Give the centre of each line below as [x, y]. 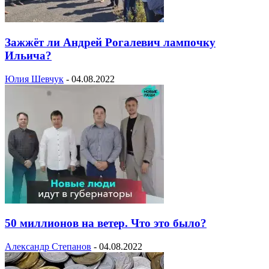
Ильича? [28, 55]
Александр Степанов [48, 246]
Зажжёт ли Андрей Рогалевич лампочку [110, 42]
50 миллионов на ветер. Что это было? [106, 223]
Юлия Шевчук [34, 79]
